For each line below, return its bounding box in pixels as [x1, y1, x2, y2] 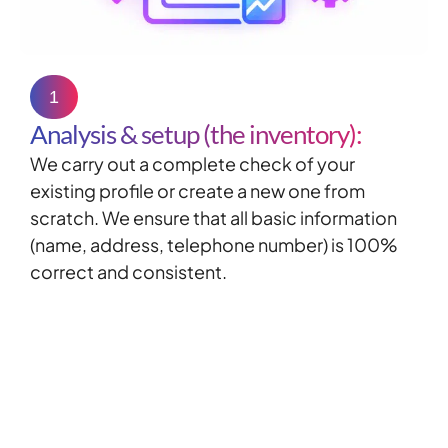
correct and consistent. [30, 259, 227, 283]
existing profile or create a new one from [30, 178, 365, 202]
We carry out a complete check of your [30, 151, 355, 175]
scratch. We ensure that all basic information [30, 205, 397, 229]
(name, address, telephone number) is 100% [30, 232, 398, 256]
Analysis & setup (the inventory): [30, 117, 362, 150]
